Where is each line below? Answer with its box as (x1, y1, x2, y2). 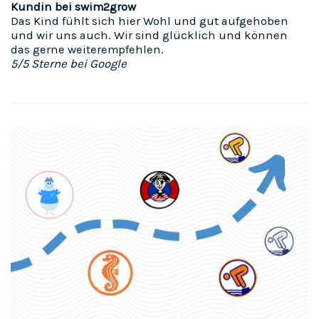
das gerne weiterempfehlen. (11, 43, 164, 57)
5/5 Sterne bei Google (11, 57, 127, 71)
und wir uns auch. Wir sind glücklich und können (11, 28, 288, 43)
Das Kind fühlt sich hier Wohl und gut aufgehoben (11, 14, 288, 28)
